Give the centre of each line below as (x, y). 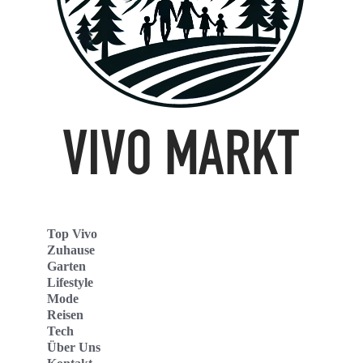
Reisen (65, 314)
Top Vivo (72, 233)
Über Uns (74, 347)
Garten (66, 266)
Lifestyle (70, 282)
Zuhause (71, 250)
